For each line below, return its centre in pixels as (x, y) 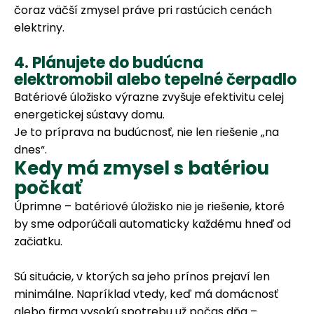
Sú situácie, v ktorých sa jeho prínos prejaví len (142, 277)
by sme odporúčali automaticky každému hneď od (152, 224)
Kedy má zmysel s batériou (142, 168)
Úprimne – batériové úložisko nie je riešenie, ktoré (149, 206)
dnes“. (30, 149)
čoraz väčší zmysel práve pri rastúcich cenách (143, 10)
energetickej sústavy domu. (89, 114)
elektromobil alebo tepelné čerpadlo (155, 79)
